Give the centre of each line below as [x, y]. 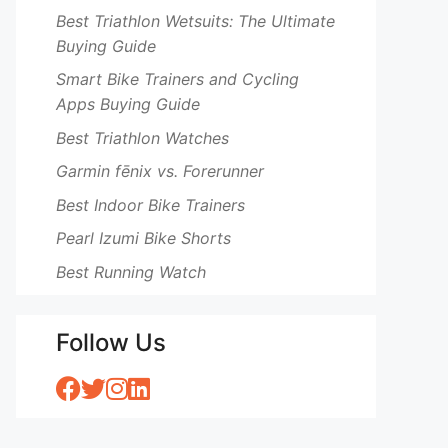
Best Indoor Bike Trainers [150, 204]
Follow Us [111, 342]
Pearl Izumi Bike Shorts [143, 238]
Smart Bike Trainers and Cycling [177, 79]
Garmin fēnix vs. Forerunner [160, 171]
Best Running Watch [131, 271]
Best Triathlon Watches [142, 137]
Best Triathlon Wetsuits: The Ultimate [195, 20]
